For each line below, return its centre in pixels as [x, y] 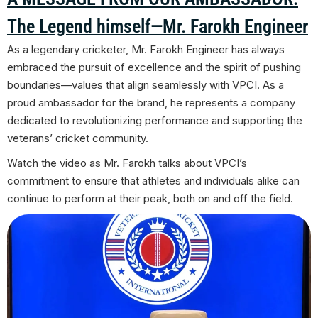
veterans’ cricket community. [78, 138]
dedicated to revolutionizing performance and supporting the [155, 121]
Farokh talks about [168, 163]
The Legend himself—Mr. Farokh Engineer [158, 27]
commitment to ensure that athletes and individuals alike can [153, 181]
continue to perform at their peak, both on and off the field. [152, 199]
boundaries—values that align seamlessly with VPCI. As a [146, 85]
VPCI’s [231, 163]
